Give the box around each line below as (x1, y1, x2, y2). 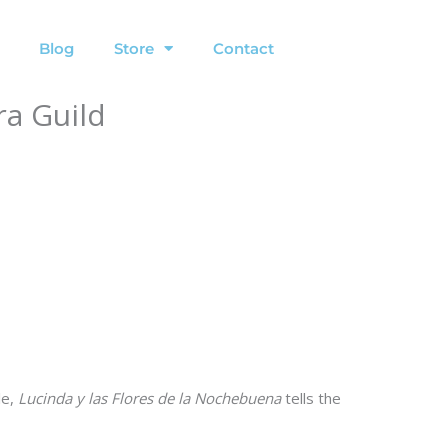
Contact (213, 38, 274, 58)
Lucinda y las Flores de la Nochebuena (18, 388, 281, 408)
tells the (281, 388, 341, 408)
